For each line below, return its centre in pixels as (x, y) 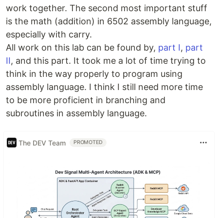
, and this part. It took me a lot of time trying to (108, 61)
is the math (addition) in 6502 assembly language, (109, 21)
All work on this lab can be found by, (82, 47)
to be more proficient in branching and (86, 100)
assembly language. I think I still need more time (104, 87)
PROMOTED (88, 142)
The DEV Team (42, 143)
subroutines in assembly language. (76, 113)
